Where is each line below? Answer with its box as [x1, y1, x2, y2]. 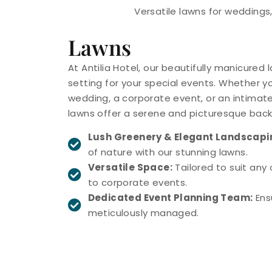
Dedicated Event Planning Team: [87, 191, 253, 204]
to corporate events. [87, 175, 188, 189]
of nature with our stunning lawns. [87, 145, 248, 158]
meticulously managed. [87, 206, 199, 219]
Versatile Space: [87, 160, 172, 174]
